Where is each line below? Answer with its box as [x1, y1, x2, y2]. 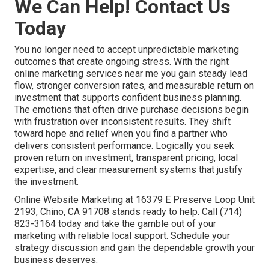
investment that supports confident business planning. [14, 92, 241, 104]
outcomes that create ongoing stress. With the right [14, 56, 229, 68]
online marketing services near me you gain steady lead [14, 68, 247, 80]
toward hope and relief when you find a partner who [14, 128, 228, 140]
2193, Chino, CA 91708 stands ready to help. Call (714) [14, 206, 242, 218]
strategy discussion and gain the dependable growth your [14, 242, 255, 254]
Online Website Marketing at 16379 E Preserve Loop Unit [14, 194, 255, 206]
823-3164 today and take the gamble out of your [14, 218, 216, 230]
